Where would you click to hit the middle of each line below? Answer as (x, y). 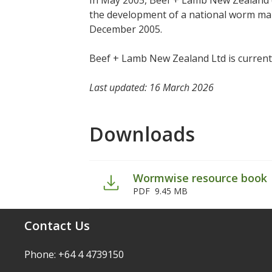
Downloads (142, 134)
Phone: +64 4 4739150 (74, 254)
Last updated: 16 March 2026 (152, 87)
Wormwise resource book (200, 178)
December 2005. (127, 29)
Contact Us (57, 226)
